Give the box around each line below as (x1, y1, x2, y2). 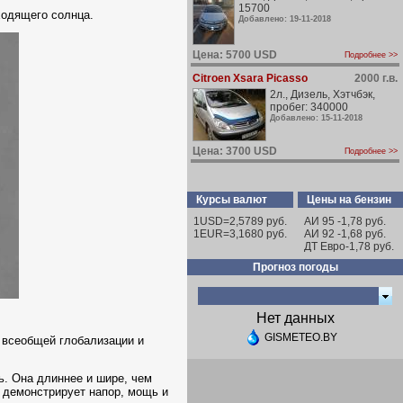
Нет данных (255, 310, 335, 326)
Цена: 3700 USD (193, 145, 277, 157)
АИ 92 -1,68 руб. (304, 228, 386, 240)
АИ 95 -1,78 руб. (304, 215, 386, 228)
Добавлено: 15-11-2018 (270, 113, 363, 122)
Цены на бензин (307, 193, 391, 206)
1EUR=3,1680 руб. (193, 228, 287, 240)
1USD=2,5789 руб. (193, 215, 287, 228)
